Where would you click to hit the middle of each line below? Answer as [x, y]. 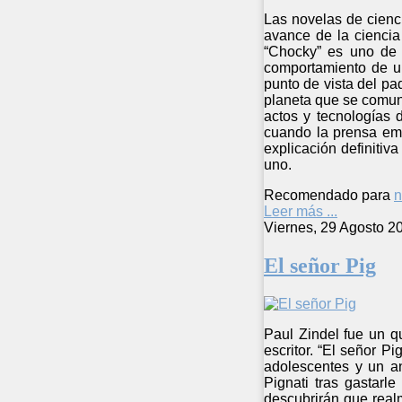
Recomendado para [327, 195]
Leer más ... [301, 211]
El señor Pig [320, 265]
